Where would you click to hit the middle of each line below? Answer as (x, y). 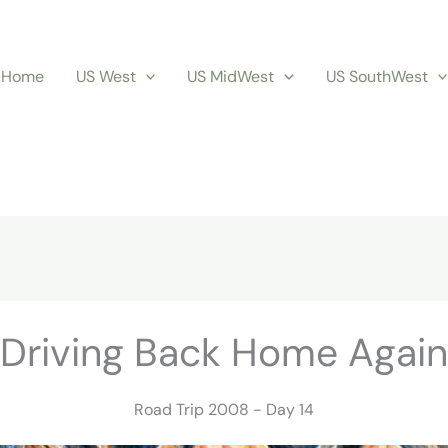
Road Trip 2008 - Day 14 (224, 410)
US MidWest (231, 76)
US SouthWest (376, 76)
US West (105, 76)
